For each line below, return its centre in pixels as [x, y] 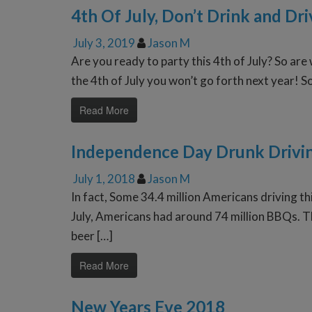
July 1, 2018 [104, 179]
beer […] [92, 236]
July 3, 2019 [104, 43]
